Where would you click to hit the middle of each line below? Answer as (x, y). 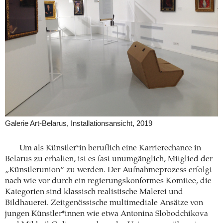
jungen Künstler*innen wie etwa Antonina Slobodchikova (107, 214)
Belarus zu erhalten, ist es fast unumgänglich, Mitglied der (109, 159)
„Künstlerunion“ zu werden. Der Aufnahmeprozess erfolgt (109, 170)
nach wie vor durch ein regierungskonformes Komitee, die (108, 181)
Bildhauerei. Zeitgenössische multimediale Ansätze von (104, 203)
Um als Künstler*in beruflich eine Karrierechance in (110, 148)
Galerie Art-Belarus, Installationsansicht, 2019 (79, 123)
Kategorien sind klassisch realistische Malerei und (94, 192)
